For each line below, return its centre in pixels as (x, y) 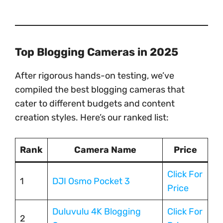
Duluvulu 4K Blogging (97, 212)
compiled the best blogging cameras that (100, 90)
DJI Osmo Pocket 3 (91, 181)
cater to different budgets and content (95, 104)
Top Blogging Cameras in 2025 (97, 52)
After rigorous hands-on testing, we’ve (95, 76)
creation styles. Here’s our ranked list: (92, 118)
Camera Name (105, 150)
